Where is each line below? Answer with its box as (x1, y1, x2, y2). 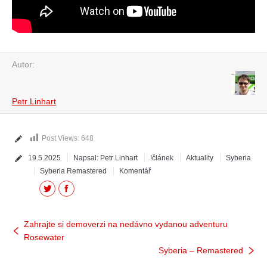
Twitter (40, 182, 65, 193)
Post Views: (42, 133, 81, 142)
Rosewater (24, 232, 64, 242)
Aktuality (186, 153, 213, 162)
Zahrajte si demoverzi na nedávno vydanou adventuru (24, 219, 228, 229)
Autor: (12, 59, 35, 69)
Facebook (59, 182, 97, 193)
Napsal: (73, 153, 100, 162)
